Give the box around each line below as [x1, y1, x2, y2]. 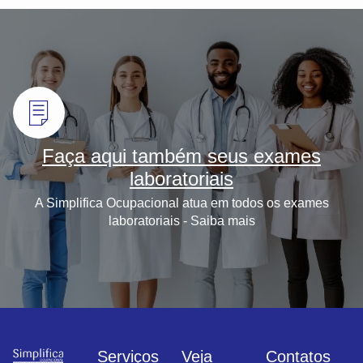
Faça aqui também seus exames [42, 145, 321, 168]
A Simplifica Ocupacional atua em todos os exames [34, 196, 329, 211]
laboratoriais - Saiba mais [108, 214, 255, 228]
